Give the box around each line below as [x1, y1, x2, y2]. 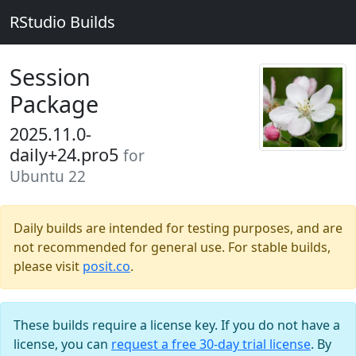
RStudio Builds [10, 11, 115, 33]
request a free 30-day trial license [111, 335, 311, 353]
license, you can [14, 335, 111, 353]
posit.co [83, 257, 130, 275]
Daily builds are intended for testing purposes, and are [14, 219, 342, 237]
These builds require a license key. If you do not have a [14, 316, 340, 334]
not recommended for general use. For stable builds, [14, 238, 331, 256]
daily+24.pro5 [10, 143, 123, 166]
